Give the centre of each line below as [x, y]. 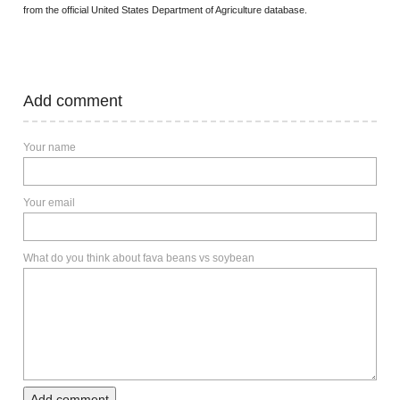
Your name [50, 147]
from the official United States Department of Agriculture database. [165, 10]
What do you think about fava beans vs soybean [139, 258]
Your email [49, 202]
